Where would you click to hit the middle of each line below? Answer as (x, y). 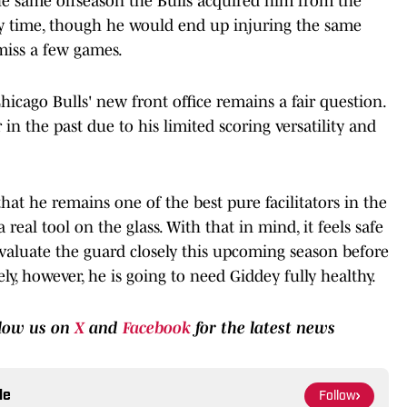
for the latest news (263, 328)
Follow (338, 396)
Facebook (157, 328)
